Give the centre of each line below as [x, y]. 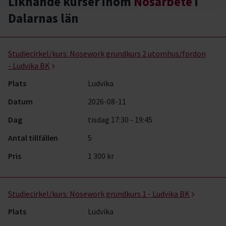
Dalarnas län [43, 18]
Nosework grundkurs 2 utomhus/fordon [138, 53]
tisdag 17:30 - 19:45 [120, 120]
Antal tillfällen [33, 138]
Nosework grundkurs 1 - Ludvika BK [130, 194]
